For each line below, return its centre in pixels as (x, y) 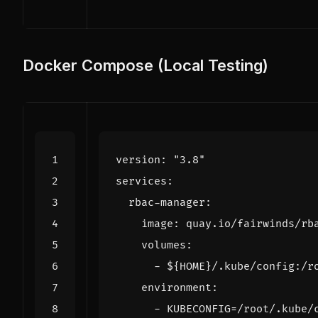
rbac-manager (167, 202)
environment (176, 287)
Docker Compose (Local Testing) (146, 65)
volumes (164, 245)
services (141, 181)
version (138, 160)
